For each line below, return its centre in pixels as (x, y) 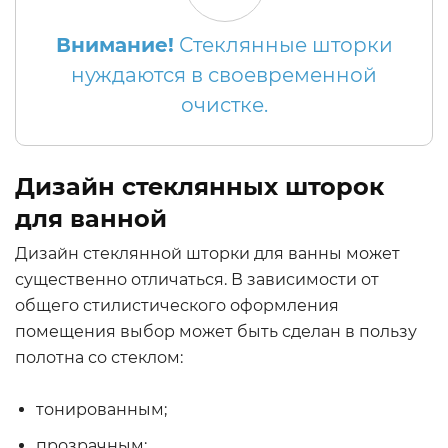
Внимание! (114, 45)
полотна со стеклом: (99, 357)
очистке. (224, 105)
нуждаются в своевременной (224, 75)
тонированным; (101, 409)
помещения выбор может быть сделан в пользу (216, 331)
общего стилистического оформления (177, 305)
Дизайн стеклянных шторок (199, 186)
